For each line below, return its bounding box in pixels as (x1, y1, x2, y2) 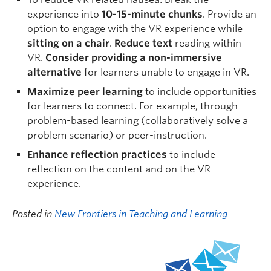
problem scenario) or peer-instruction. (27, 129, 207, 141)
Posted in (12, 208, 54, 220)
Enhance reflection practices (27, 149, 167, 160)
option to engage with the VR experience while (27, 23, 243, 34)
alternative (27, 67, 82, 78)
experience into (27, 8, 102, 20)
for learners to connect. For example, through (27, 100, 238, 112)
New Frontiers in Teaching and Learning (54, 208, 227, 220)
